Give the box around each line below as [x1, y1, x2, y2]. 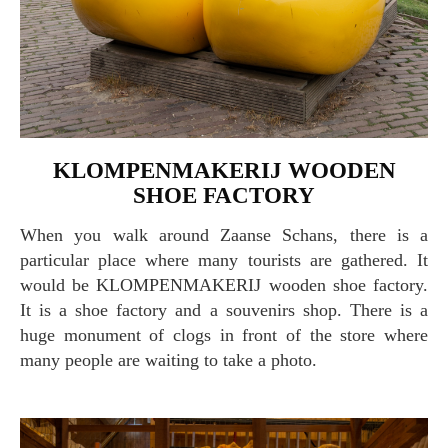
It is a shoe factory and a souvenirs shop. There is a [20, 300, 428, 321]
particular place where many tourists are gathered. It [20, 250, 428, 271]
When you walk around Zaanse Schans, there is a [20, 225, 37, 246]
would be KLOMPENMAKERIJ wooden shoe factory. [20, 275, 428, 296]
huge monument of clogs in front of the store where [20, 325, 428, 346]
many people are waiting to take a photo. [20, 350, 317, 371]
